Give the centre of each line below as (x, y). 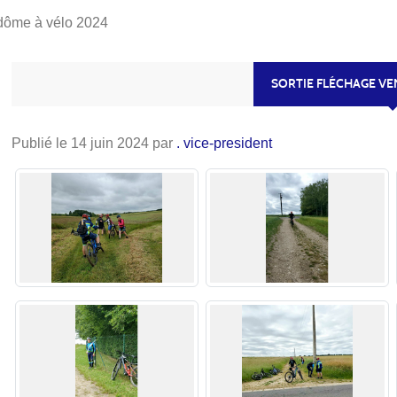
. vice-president (225, 143)
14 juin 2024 (110, 143)
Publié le (42, 143)
